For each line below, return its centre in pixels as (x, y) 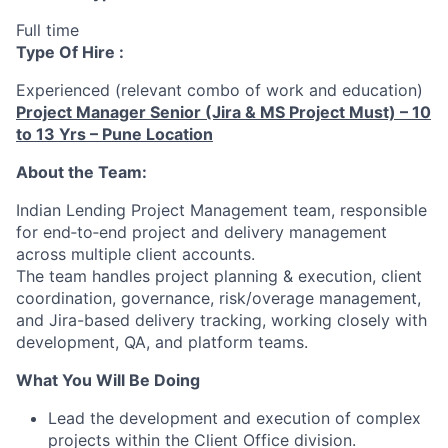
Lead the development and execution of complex (234, 417)
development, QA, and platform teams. (162, 341)
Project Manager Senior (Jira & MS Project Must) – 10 (223, 111)
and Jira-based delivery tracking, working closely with (221, 319)
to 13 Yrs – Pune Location (114, 133)
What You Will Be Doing (108, 379)
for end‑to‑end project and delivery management (201, 231)
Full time (47, 29)
